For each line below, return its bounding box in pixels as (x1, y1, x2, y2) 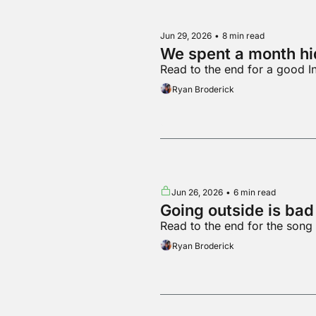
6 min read (233, 186, 276, 197)
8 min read (221, 30, 265, 42)
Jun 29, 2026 (159, 30, 212, 42)
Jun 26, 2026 (171, 186, 223, 197)
